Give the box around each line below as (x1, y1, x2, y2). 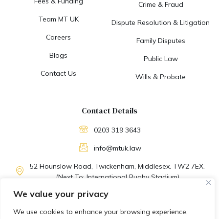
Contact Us (41, 68, 76, 78)
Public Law (143, 54, 178, 63)
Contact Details (82, 105, 137, 116)
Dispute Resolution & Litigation (111, 18, 210, 27)
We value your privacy (13, 188, 109, 199)
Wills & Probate (135, 72, 186, 81)
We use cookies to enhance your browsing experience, (13, 207, 188, 216)
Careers (46, 32, 71, 42)
